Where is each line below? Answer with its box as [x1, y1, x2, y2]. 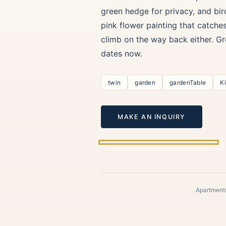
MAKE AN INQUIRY [118, 112, 186, 121]
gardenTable [169, 78, 206, 86]
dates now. [101, 48, 142, 59]
